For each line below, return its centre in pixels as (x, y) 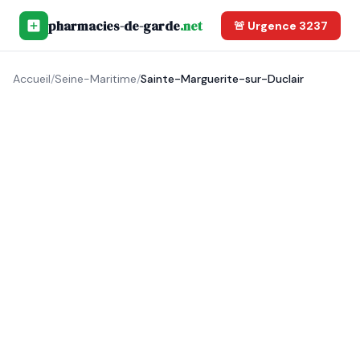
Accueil (32, 79)
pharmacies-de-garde (114, 25)
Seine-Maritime (96, 79)
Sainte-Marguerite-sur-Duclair (222, 79)
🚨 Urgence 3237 (281, 25)
